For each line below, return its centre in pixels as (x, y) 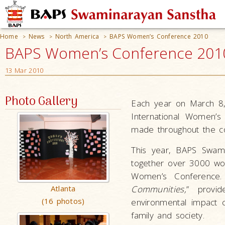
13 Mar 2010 (24, 70)
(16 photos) (63, 201)
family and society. (168, 215)
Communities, (159, 189)
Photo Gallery (41, 102)
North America (77, 36)
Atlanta (63, 188)
